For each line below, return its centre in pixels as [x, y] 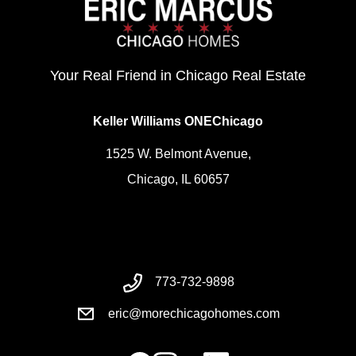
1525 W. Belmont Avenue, [178, 154]
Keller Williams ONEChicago [178, 122]
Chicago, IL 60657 [178, 180]
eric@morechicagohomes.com [194, 314]
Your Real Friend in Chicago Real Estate [178, 76]
